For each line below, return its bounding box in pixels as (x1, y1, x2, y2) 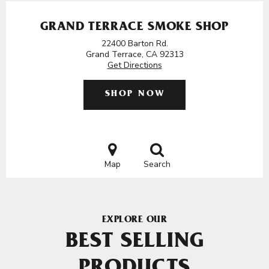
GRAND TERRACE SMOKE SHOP (40, 22, 229, 34)
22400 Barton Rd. (101, 38, 168, 49)
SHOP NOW (104, 90, 165, 99)
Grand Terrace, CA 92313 (85, 49, 184, 60)
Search (143, 159, 171, 170)
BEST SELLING (65, 232, 204, 254)
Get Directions (107, 59, 162, 71)
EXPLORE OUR (101, 216, 168, 225)
